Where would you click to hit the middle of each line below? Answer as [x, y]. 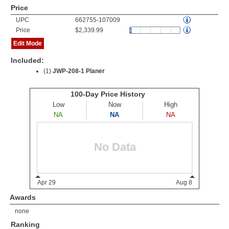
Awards [23, 197]
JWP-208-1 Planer [79, 71]
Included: [27, 60]
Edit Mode [28, 43]
